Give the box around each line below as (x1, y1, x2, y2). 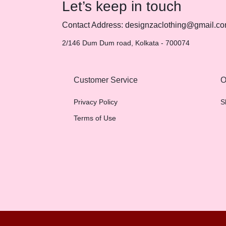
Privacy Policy (74, 98, 118, 106)
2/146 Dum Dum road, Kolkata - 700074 (62, 39, 190, 47)
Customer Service (74, 76, 138, 84)
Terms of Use (74, 114, 116, 122)
